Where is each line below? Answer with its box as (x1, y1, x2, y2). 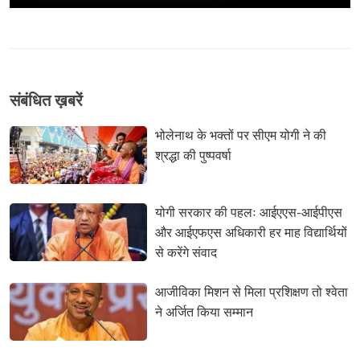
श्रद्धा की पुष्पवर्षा (154, 149, 231, 164)
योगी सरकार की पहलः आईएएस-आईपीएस (154, 206, 342, 221)
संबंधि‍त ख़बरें (10, 92, 83, 111)
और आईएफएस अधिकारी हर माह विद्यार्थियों (154, 226, 347, 241)
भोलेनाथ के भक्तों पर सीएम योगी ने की (154, 129, 326, 144)
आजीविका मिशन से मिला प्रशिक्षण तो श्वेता (154, 285, 348, 301)
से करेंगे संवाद (154, 246, 217, 261)
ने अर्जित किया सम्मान (154, 305, 253, 321)
